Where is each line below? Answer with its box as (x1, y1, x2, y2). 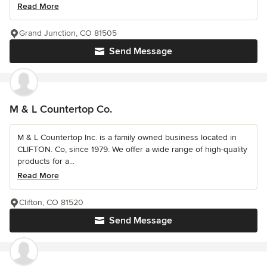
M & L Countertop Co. (10, 103, 112, 116)
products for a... (17, 156, 74, 167)
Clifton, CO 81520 (19, 197, 83, 208)
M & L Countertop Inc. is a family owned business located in (17, 132, 237, 143)
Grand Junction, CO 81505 (19, 28, 117, 39)
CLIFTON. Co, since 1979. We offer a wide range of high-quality (17, 144, 247, 155)
